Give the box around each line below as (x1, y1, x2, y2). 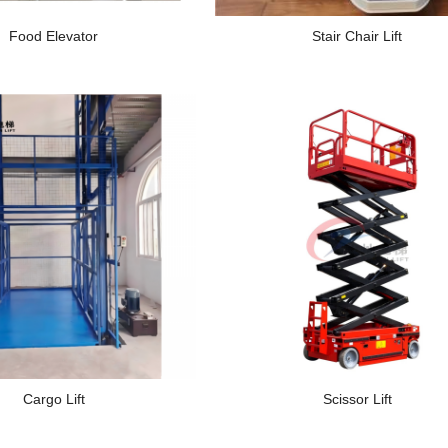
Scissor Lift (322, 391, 392, 408)
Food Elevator (9, 27, 99, 44)
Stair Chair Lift (312, 27, 403, 44)
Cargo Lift (22, 391, 85, 408)
